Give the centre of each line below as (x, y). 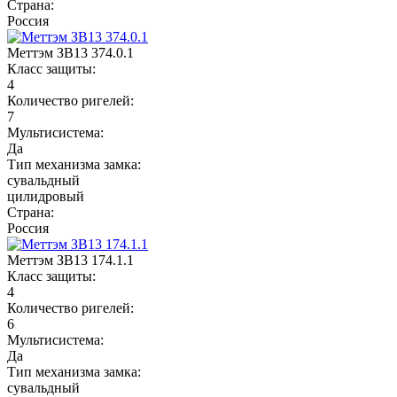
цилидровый (46, 196)
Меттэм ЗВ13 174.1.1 (70, 260)
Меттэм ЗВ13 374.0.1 (70, 52)
